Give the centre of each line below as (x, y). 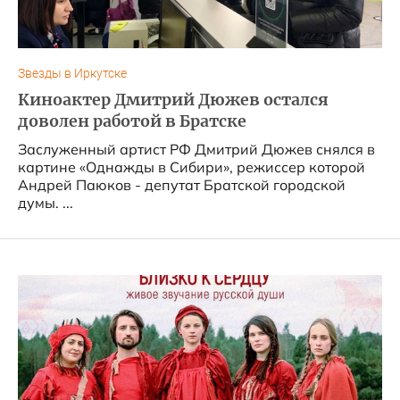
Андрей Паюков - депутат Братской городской (182, 185)
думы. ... (46, 203)
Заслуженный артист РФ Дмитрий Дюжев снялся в (196, 149)
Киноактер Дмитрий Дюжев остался (173, 100)
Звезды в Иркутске (72, 74)
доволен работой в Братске (132, 121)
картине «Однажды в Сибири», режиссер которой (192, 167)
